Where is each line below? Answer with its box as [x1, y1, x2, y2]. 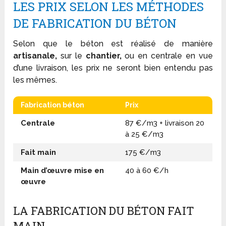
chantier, [85, 50, 122, 61]
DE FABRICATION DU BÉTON [13, 15, 177, 31]
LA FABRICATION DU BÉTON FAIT [13, 203, 195, 218]
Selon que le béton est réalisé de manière [13, 38, 213, 48]
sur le [57, 50, 86, 61]
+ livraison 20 [157, 118, 205, 128]
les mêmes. [13, 75, 58, 85]
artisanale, [13, 50, 58, 61]
